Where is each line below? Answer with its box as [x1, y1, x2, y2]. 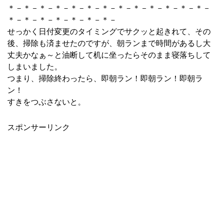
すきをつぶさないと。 [7, 98, 86, 107]
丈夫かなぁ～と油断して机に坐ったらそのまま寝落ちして [7, 51, 211, 60]
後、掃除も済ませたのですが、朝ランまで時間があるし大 [7, 39, 211, 48]
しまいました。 [7, 63, 62, 71]
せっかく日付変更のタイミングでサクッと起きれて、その [7, 27, 211, 36]
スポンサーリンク [7, 123, 70, 131]
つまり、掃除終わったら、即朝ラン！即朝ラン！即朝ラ [7, 74, 203, 83]
